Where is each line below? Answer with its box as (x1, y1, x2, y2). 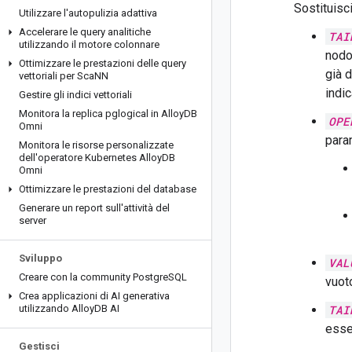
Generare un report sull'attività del (19, 202, 170, 214)
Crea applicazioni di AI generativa (19, 290, 170, 302)
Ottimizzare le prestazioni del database (19, 183, 196, 195)
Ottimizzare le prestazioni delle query (19, 57, 186, 69)
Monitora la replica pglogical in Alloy (19, 108, 184, 119)
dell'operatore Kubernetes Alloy (19, 152, 162, 163)
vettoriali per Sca (19, 70, 94, 82)
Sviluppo (19, 252, 62, 264)
